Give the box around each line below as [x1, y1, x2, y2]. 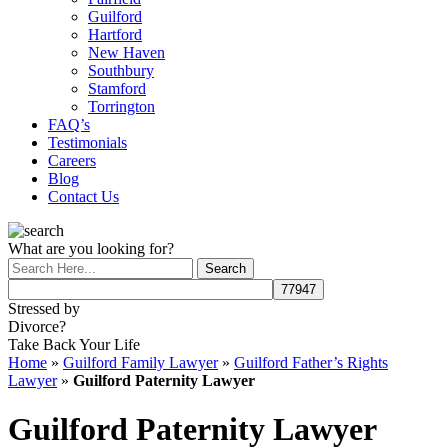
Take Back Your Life [8, 336, 140, 353]
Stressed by [8, 300, 80, 317]
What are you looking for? [8, 240, 174, 257]
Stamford [88, 80, 146, 97]
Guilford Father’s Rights [234, 354, 388, 371]
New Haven [88, 44, 165, 61]
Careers [48, 152, 96, 169]
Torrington [88, 98, 155, 115]
